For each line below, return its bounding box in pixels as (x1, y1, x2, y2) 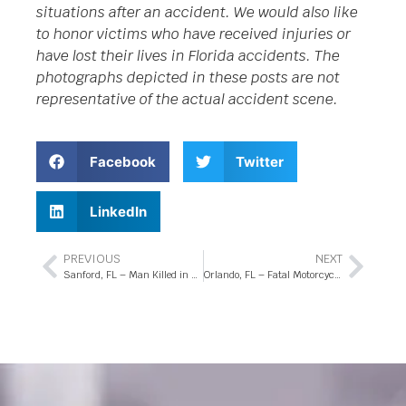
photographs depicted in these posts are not (36, 67, 340, 87)
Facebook (89, 152, 156, 170)
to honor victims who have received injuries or (36, 24, 351, 43)
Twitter (236, 152, 284, 170)
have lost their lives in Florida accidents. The (36, 45, 340, 65)
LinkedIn (89, 202, 147, 220)
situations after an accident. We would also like (36, 2, 358, 22)
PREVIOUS (63, 251, 121, 267)
